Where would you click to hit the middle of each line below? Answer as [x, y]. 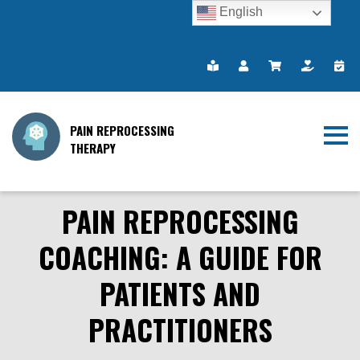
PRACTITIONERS [180, 329]
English [240, 12]
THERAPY [92, 147]
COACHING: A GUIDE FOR [180, 257]
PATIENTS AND [180, 293]
